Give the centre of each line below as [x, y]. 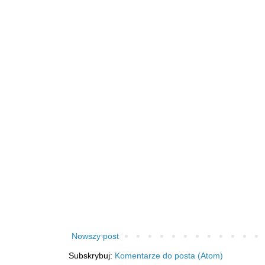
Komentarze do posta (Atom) [169, 256]
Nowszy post [95, 236]
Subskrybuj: [92, 256]
